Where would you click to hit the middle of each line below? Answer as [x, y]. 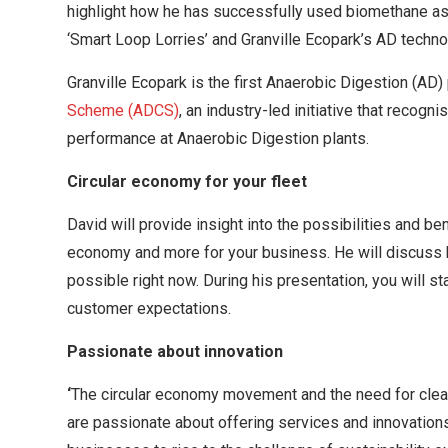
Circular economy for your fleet [187, 181]
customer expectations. [151, 308]
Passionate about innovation [175, 351]
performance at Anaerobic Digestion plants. [218, 138]
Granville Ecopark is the [148, 82]
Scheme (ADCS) [123, 110]
